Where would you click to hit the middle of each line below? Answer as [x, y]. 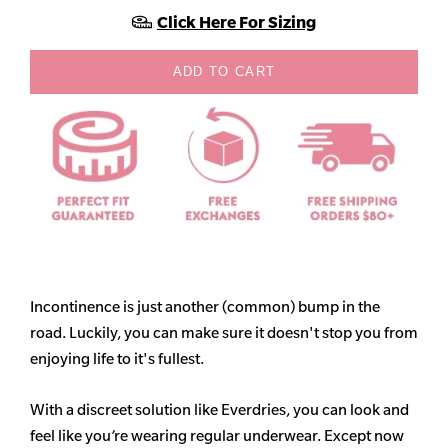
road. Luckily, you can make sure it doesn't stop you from [224, 333]
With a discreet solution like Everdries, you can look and [219, 410]
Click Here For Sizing [236, 21]
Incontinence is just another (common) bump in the [205, 307]
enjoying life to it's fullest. [117, 359]
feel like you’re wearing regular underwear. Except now [217, 436]
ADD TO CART [224, 71]
